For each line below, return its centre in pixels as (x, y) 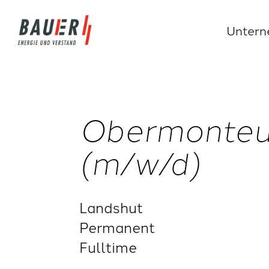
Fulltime (108, 246)
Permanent (117, 226)
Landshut (111, 207)
